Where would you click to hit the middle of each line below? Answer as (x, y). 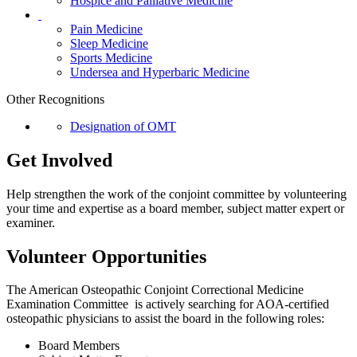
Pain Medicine (106, 29)
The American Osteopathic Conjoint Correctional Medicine (155, 290)
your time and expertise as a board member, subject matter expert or (175, 208)
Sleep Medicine (109, 43)
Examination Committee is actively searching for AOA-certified (168, 304)
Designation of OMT (123, 126)
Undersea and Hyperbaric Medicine (160, 72)
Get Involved (59, 160)
